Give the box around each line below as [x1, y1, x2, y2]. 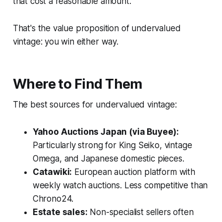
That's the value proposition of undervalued [12, 23, 181, 33]
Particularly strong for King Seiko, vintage [32, 140, 192, 150]
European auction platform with [72, 166, 195, 177]
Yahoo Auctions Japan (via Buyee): [32, 126, 179, 137]
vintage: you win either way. [12, 36, 118, 47]
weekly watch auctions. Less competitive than [32, 180, 208, 190]
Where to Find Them [12, 75, 142, 92]
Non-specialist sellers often [87, 207, 194, 217]
